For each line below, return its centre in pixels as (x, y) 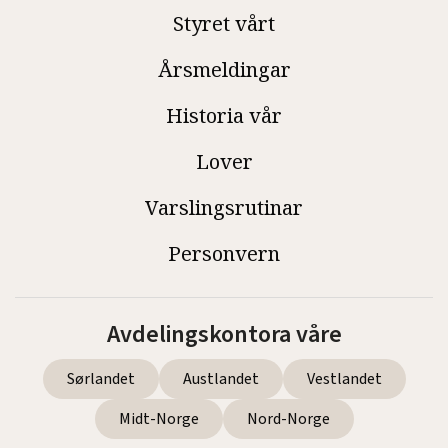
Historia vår (224, 116)
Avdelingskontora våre (224, 335)
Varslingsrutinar (224, 208)
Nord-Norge (288, 419)
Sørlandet (100, 379)
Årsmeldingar (224, 70)
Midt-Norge (158, 419)
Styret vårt (224, 24)
